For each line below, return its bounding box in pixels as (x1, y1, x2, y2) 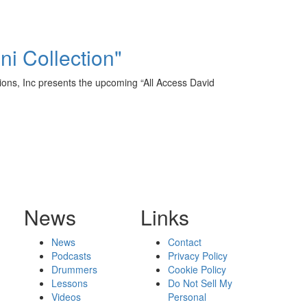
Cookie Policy (168, 262, 227, 276)
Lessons (51, 275, 88, 290)
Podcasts (51, 248, 91, 262)
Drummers (51, 262, 97, 276)
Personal (168, 289, 207, 304)
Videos (51, 289, 81, 304)
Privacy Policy (168, 248, 228, 262)
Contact (168, 234, 202, 249)
